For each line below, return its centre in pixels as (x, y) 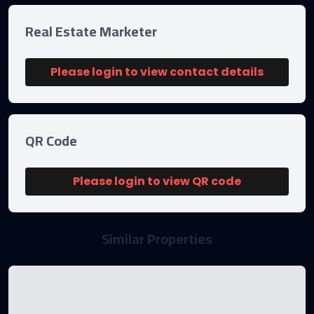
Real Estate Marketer (91, 31)
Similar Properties (157, 239)
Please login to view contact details (157, 72)
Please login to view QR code (157, 181)
